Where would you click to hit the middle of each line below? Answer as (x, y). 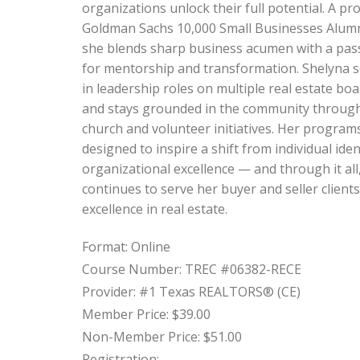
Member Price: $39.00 (146, 315)
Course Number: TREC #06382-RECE (192, 270)
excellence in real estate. (155, 209)
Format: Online (126, 247)
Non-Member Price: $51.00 (162, 337)
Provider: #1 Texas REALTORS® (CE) (191, 292)
